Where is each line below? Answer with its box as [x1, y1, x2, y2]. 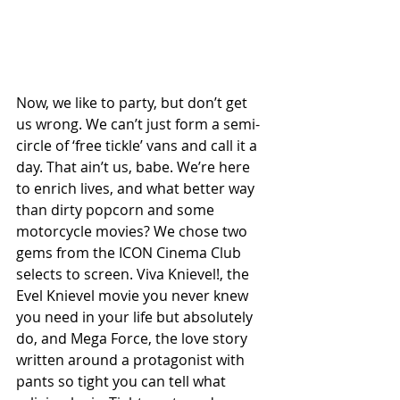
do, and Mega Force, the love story [16, 328, 251, 348]
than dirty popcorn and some [16, 199, 218, 220]
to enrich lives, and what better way [16, 178, 258, 198]
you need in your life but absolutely [16, 306, 256, 327]
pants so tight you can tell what [16, 371, 229, 391]
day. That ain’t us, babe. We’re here [16, 156, 254, 177]
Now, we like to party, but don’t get [16, 92, 251, 112]
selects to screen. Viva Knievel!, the [16, 263, 253, 284]
